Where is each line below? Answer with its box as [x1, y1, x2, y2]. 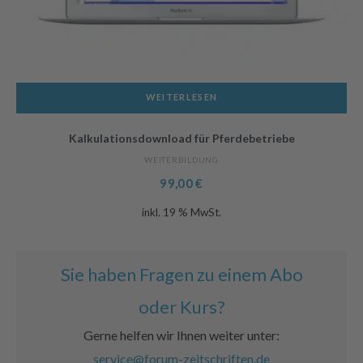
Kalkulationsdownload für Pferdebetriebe [68, 131, 295, 146]
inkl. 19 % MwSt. [142, 206, 221, 220]
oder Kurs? [138, 296, 225, 318]
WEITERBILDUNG [144, 155, 219, 165]
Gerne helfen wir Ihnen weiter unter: [83, 327, 280, 344]
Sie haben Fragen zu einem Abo [60, 263, 303, 286]
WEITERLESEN [145, 92, 218, 103]
